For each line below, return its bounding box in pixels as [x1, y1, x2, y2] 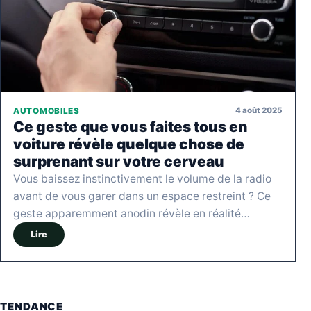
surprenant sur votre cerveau [13, 152, 224, 170]
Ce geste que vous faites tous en [13, 117, 247, 135]
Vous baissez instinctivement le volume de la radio [13, 171, 271, 185]
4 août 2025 [235, 106, 283, 116]
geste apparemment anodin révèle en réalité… [13, 206, 250, 220]
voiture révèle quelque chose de [13, 135, 244, 153]
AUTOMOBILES [13, 106, 80, 116]
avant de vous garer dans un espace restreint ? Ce [13, 189, 271, 203]
